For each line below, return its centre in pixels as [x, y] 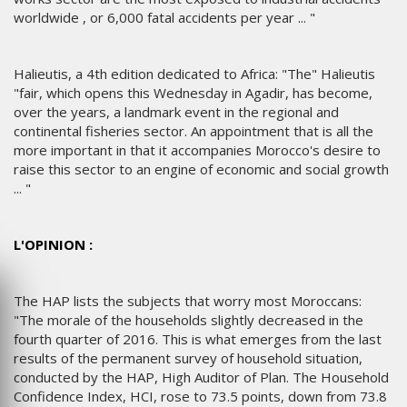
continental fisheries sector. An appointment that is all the [194, 131]
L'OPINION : [53, 245]
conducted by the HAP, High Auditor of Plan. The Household [201, 377]
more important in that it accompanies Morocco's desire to [197, 150]
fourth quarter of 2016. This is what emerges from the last [198, 339]
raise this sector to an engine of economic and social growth [201, 169]
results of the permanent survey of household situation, [188, 358]
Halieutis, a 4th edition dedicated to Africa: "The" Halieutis [194, 74]
